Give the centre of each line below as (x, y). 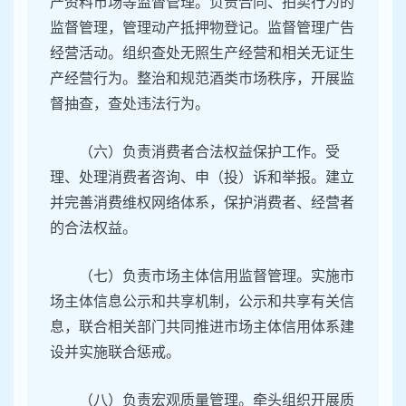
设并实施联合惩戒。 (115, 353)
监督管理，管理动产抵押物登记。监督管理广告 (202, 28)
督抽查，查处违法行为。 (130, 104)
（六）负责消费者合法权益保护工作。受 (209, 152)
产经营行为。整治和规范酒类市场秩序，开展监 (202, 79)
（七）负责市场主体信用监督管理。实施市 (217, 276)
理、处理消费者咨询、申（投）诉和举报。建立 (202, 178)
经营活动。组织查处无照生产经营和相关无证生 (202, 53)
